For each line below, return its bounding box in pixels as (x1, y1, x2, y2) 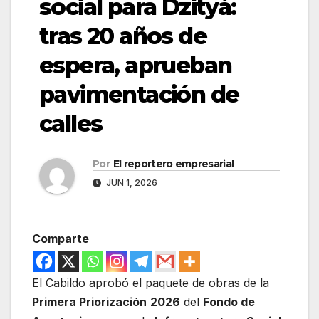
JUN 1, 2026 (104, 177, 157, 189)
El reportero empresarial (113, 157, 234, 171)
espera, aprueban (39, 51, 232, 79)
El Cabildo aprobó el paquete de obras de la (32, 276, 269, 291)
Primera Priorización (32, 295, 147, 310)
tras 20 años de (39, 21, 206, 50)
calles (39, 109, 103, 137)
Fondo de (203, 295, 255, 310)
